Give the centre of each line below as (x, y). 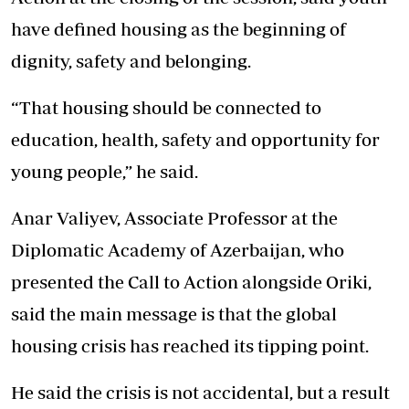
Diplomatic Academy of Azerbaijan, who (178, 249)
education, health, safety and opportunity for (195, 139)
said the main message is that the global (174, 313)
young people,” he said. (105, 171)
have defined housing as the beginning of (178, 28)
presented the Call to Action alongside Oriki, (191, 281)
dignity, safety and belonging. (131, 60)
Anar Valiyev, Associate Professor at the (174, 217)
